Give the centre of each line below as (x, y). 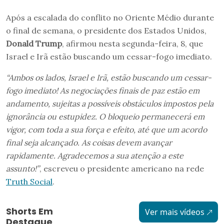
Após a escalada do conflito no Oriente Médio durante (110, 17)
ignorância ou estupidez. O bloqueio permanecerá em (105, 116)
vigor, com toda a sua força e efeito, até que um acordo (106, 129)
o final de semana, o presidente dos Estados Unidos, (106, 30)
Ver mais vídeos (174, 212)
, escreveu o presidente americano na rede (122, 168)
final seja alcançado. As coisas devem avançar (89, 142)
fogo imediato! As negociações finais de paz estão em (103, 90)
